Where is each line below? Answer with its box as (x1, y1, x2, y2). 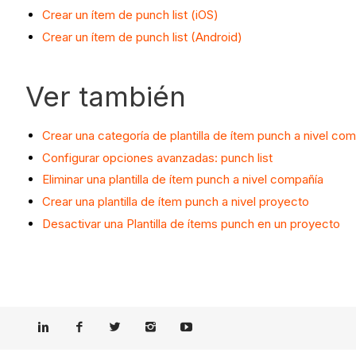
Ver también (25, 79, 186, 113)
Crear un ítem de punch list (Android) (42, 29, 242, 44)
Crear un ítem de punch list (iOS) (42, 7, 219, 23)
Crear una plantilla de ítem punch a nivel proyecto (42, 194, 309, 210)
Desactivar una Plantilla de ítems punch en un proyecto (42, 215, 340, 231)
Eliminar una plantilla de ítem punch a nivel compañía (42, 172, 323, 188)
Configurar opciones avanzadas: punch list (42, 149, 273, 165)
